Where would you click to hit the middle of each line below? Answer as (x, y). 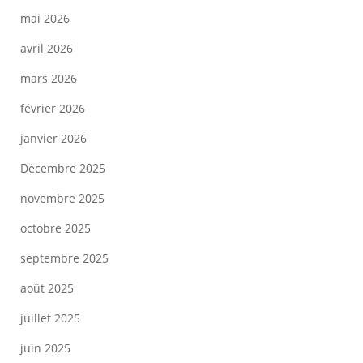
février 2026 (53, 108)
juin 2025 (45, 348)
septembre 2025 (64, 258)
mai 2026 (45, 18)
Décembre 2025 (63, 168)
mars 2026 (49, 78)
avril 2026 (47, 48)
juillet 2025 (50, 318)
